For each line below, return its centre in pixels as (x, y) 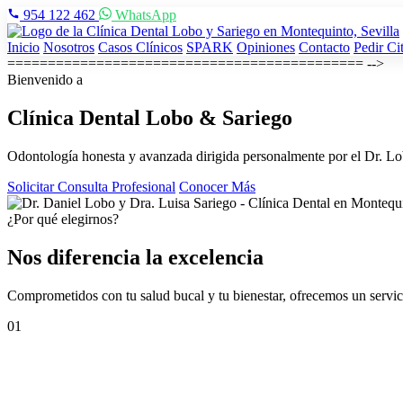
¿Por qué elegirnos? (63, 219)
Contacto (324, 47)
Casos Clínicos (140, 47)
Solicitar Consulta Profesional (91, 186)
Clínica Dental (76, 117)
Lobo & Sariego (219, 117)
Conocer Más (217, 186)
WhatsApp (144, 15)
